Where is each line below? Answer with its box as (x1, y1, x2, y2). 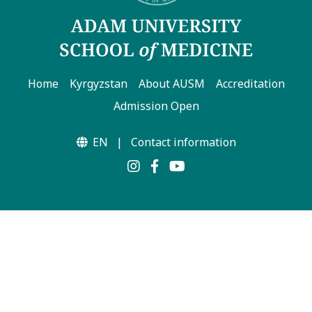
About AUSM (138, 75, 205, 91)
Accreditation (215, 75, 285, 91)
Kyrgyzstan (69, 75, 127, 91)
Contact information (130, 134, 236, 150)
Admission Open (113, 97, 199, 114)
